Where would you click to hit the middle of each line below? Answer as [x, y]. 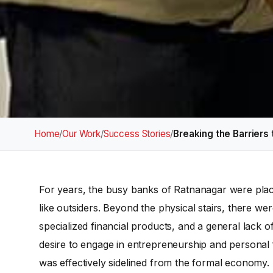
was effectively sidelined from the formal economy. [154, 263]
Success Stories [137, 134]
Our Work [81, 134]
